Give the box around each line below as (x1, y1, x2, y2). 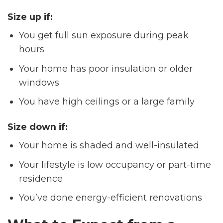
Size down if (7, 121, 65, 132)
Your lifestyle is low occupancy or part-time (19, 159, 212, 170)
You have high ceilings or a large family (19, 96, 195, 107)
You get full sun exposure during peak (19, 29, 189, 40)
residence (19, 173, 63, 184)
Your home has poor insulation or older (19, 63, 193, 74)
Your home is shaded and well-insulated (19, 140, 200, 151)
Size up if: (7, 11, 53, 22)
